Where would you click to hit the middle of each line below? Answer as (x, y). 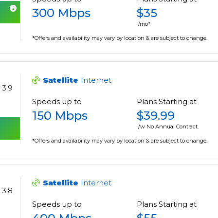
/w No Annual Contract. (169, 127)
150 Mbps (60, 116)
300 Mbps (62, 13)
